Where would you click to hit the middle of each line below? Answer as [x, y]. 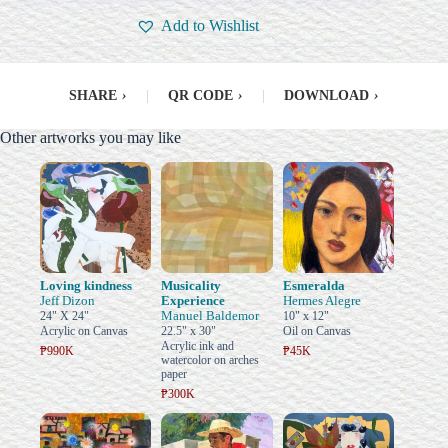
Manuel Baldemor [210, 316]
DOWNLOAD [326, 96]
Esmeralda [313, 286]
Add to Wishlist [209, 26]
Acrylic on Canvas [84, 331]
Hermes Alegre [321, 301]
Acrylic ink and [198, 346]
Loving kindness [86, 286]
